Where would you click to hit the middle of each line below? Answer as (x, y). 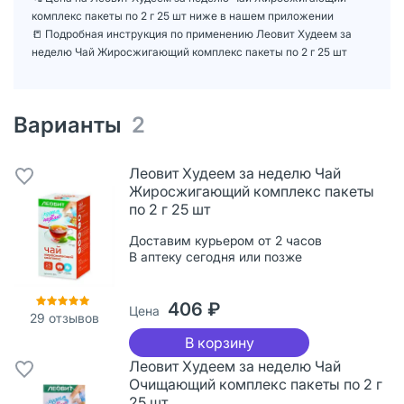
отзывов (72, 317)
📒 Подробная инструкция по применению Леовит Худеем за (192, 33)
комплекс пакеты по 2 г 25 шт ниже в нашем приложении (183, 15)
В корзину (219, 342)
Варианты (73, 124)
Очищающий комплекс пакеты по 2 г (256, 384)
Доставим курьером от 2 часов (225, 240)
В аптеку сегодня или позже (216, 256)
